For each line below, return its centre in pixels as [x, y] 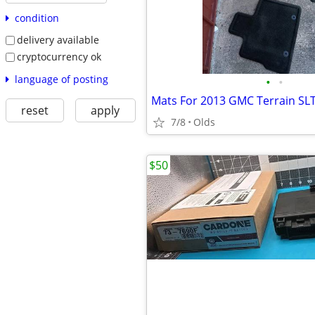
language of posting [61, 79]
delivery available [58, 40]
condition [37, 18]
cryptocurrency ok [59, 56]
